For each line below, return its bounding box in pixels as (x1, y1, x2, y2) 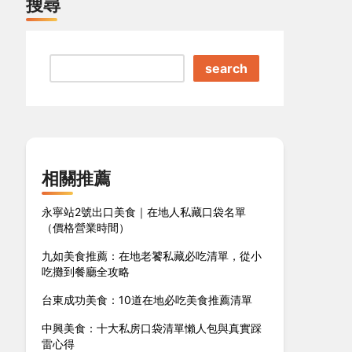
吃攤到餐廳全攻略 (42, 265, 130, 278)
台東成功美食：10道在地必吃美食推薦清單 (42, 293, 253, 306)
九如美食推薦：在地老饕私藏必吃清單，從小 (42, 249, 262, 262)
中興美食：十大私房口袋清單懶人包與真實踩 (42, 321, 262, 335)
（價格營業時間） (42, 221, 130, 234)
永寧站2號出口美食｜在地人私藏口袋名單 (42, 205, 247, 218)
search (205, 60, 247, 76)
